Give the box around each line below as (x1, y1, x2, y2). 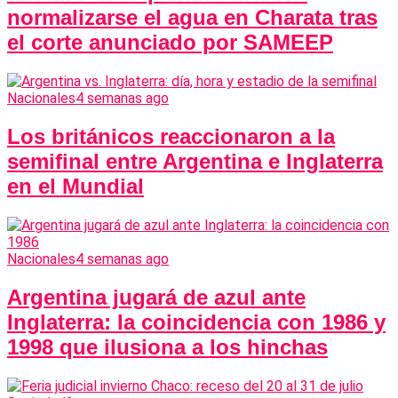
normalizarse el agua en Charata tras (7, 5, 378, 30)
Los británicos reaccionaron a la (7, 124, 335, 149)
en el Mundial (7, 174, 144, 199)
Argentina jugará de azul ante (7, 284, 306, 309)
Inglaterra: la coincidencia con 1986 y (7, 309, 386, 334)
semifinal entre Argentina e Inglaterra (7, 149, 383, 174)
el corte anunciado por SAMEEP (7, 30, 333, 55)
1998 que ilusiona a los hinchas (7, 334, 328, 359)
